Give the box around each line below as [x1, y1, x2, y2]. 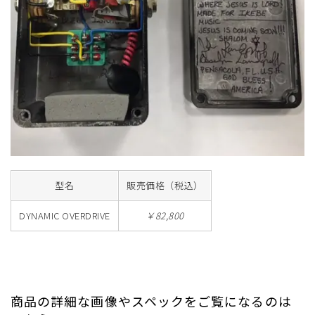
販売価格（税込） [127, 179, 203, 193]
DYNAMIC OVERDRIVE [19, 209, 110, 223]
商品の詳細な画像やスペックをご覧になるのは [11, 292, 292, 311]
